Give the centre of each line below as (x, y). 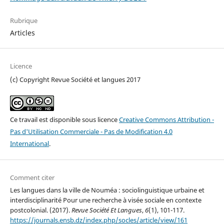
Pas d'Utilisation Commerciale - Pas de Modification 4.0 (91, 132)
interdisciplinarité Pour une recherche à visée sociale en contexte (105, 200)
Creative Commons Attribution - (166, 120)
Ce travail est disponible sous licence (64, 120)
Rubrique (23, 21)
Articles (22, 33)
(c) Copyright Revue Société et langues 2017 (75, 80)
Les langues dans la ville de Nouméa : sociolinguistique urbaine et (107, 190)
